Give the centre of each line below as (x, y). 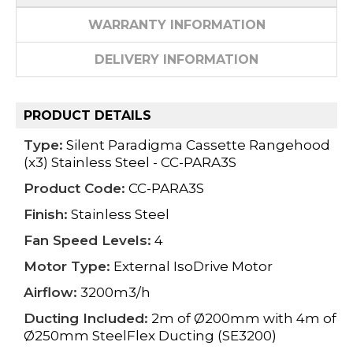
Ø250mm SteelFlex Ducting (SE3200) (150, 336)
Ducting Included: (86, 319)
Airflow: (50, 293)
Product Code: (74, 189)
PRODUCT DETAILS (87, 116)
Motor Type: (67, 267)
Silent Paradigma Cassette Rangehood (197, 145)
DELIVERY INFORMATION (176, 59)
